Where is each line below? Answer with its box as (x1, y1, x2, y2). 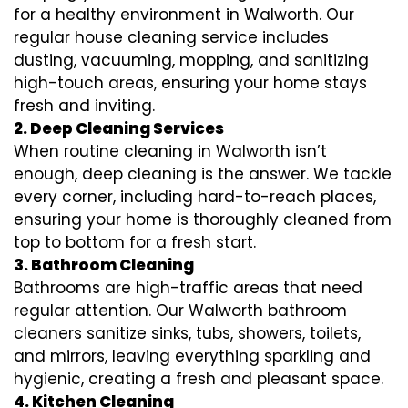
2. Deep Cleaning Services (14, 117, 224, 139)
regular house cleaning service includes (14, 26, 329, 48)
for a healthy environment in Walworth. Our (14, 4, 354, 25)
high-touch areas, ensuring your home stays (14, 72, 367, 94)
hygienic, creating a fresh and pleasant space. (14, 368, 383, 390)
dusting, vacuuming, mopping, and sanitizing (14, 49, 369, 71)
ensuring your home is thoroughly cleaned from (14, 209, 392, 230)
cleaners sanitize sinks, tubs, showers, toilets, (14, 322, 361, 344)
